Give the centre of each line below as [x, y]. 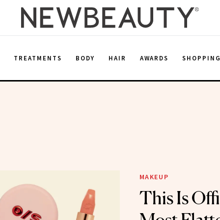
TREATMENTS [38, 58]
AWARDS [154, 58]
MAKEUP [154, 177]
